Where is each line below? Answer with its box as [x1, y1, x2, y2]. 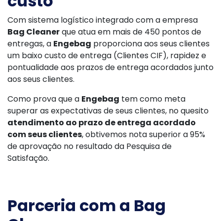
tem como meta [119, 93, 185, 105]
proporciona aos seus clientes [91, 38, 210, 49]
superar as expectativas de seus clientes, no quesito [7, 105, 209, 116]
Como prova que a [7, 93, 81, 105]
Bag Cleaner [7, 26, 60, 37]
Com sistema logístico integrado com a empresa [7, 14, 198, 26]
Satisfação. [7, 152, 49, 164]
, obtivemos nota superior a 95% [82, 129, 205, 140]
